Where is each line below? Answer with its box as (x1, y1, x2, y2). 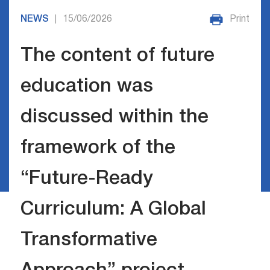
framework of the (20, 139, 175, 157)
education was (20, 78, 153, 96)
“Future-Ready (20, 170, 153, 188)
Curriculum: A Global (20, 201, 206, 219)
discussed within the (20, 108, 209, 127)
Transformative (20, 231, 157, 250)
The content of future (20, 47, 215, 65)
